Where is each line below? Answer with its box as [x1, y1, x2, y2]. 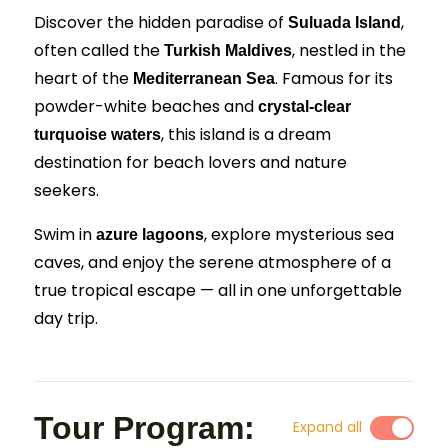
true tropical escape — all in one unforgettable [34, 278, 402, 302]
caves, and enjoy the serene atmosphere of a [34, 250, 391, 274]
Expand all [293, 417, 362, 438]
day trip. [34, 306, 98, 330]
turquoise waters [34, 125, 161, 143]
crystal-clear [258, 97, 351, 115]
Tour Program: [34, 409, 255, 446]
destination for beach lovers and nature [34, 150, 347, 174]
